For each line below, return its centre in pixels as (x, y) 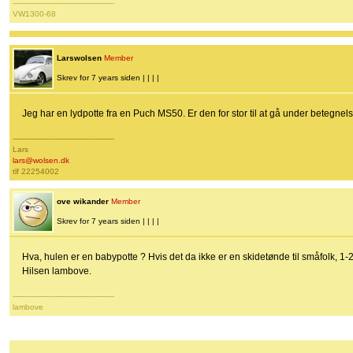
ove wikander (83, 202)
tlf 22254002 (36, 172)
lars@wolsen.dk (41, 161)
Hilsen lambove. (57, 271)
